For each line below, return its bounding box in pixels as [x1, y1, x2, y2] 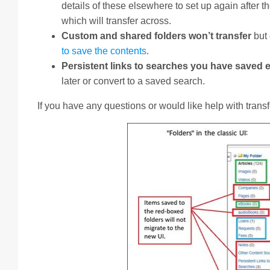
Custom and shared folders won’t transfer [61, 31, 254, 42]
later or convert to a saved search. [61, 76, 205, 87]
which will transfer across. [61, 16, 171, 27]
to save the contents [61, 46, 146, 57]
